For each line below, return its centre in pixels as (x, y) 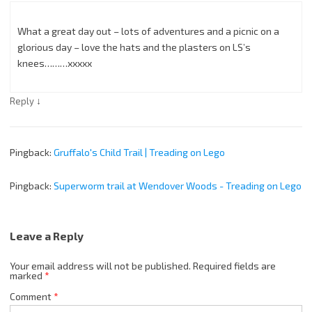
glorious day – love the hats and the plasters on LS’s (134, 47)
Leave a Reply (47, 236)
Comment (32, 297)
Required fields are (234, 266)
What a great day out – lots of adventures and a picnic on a (148, 31)
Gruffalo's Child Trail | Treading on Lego (139, 153)
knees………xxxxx (55, 63)
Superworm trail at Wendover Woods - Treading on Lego (178, 186)
